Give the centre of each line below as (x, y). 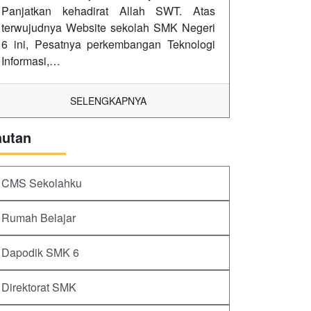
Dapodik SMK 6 (40, 253)
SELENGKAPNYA (108, 101)
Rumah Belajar (39, 218)
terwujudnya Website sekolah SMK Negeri (108, 28)
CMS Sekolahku (42, 183)
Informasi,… (31, 61)
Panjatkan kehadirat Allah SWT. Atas (108, 11)
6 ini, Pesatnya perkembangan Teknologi (108, 44)
